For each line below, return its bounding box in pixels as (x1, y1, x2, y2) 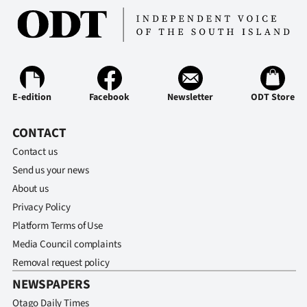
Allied (59, 29, 95, 50)
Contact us (12, 144, 58, 159)
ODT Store (251, 90, 295, 104)
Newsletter (167, 90, 213, 104)
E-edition (12, 90, 51, 104)
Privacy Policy (12, 199, 71, 214)
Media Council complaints (12, 236, 121, 251)
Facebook (89, 90, 130, 104)
